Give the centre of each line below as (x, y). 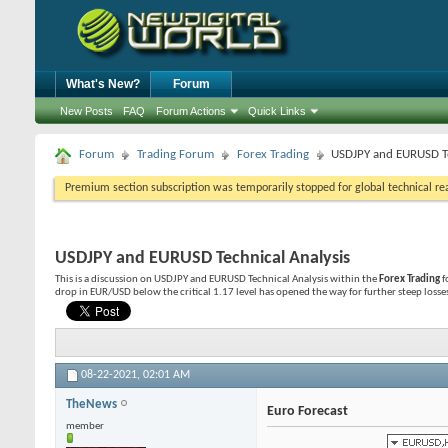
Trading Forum (175, 154)
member (85, 427)
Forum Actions (191, 111)
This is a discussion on (104, 279)
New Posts (86, 111)
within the (353, 279)
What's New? (103, 84)
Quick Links (277, 111)
